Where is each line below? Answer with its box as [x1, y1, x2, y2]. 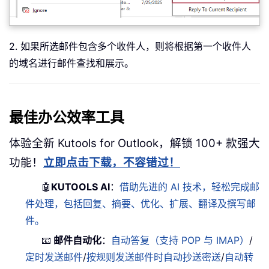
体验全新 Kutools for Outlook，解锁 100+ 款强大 [9, 136, 260, 150]
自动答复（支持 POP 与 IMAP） [111, 234, 250, 246]
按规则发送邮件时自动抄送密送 [86, 250, 222, 263]
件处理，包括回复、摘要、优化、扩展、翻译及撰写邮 [25, 197, 256, 210]
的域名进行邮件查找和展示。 [9, 56, 134, 69]
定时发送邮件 [25, 250, 83, 263]
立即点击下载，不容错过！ [43, 155, 180, 169]
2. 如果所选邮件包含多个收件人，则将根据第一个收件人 [9, 40, 251, 52]
